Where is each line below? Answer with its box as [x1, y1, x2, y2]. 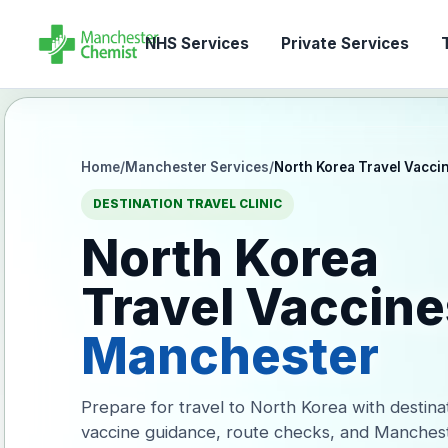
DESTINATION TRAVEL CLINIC [93, 197, 283, 211]
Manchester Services [125, 159, 270, 175]
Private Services [280, 34, 409, 53]
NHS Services [144, 34, 249, 53]
